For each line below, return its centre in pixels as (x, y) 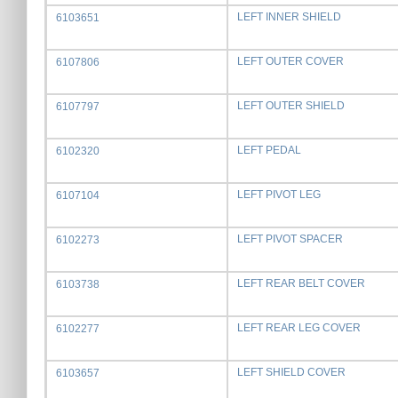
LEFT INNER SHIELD (289, 17)
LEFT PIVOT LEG (279, 195)
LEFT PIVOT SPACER (290, 239)
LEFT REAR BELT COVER (301, 283)
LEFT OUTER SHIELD (291, 106)
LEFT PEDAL (269, 150)
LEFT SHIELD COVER (291, 372)
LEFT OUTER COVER (291, 61)
